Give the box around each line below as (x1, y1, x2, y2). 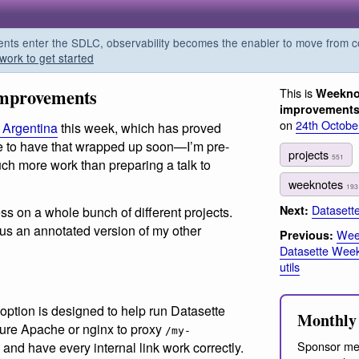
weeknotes (288, 175, 346, 192)
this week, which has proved (58, 119, 221, 138)
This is (280, 84, 316, 101)
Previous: (280, 227, 333, 244)
